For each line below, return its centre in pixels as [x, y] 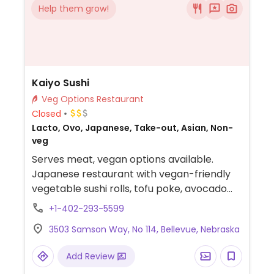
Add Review [91, 256]
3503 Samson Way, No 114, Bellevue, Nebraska [144, 229]
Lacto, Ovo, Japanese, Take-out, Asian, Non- [132, 128]
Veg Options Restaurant [120, 99]
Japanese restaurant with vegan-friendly [131, 174]
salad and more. [70, 203]
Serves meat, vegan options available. [122, 159]
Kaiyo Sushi [60, 83]
